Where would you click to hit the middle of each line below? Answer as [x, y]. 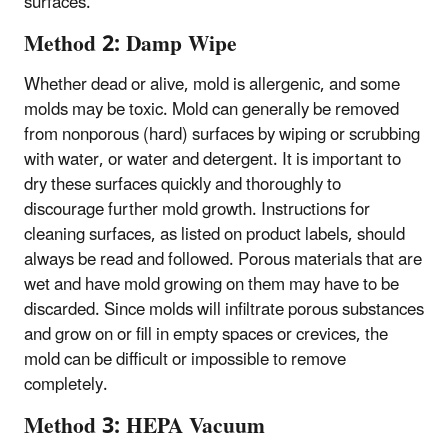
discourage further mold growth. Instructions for [197, 210]
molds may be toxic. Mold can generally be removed [211, 110]
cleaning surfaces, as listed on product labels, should [214, 235]
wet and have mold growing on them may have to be [211, 285]
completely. [66, 385]
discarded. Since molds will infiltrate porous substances [224, 310]
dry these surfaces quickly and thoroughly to [182, 185]
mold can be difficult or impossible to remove [185, 360]
